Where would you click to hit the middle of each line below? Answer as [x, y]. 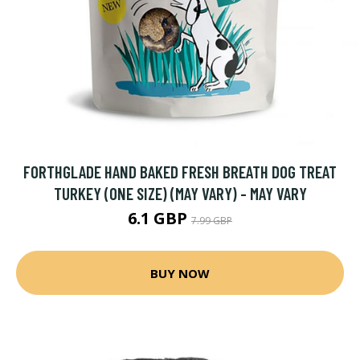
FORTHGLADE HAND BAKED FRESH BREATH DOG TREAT [180, 172]
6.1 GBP [160, 218]
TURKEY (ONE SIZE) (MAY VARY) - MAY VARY [180, 193]
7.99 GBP [212, 221]
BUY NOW [180, 273]
